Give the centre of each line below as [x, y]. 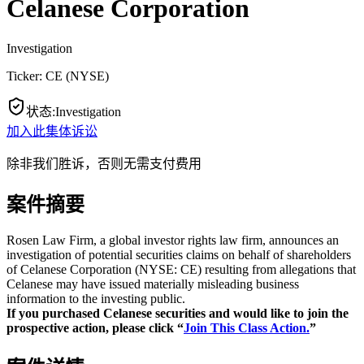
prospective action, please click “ [95, 327]
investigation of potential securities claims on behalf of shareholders [179, 254]
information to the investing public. [96, 298]
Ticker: [26, 76]
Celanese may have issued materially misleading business [153, 284]
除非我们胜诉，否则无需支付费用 [104, 163]
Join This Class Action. [247, 327]
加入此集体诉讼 [52, 131]
